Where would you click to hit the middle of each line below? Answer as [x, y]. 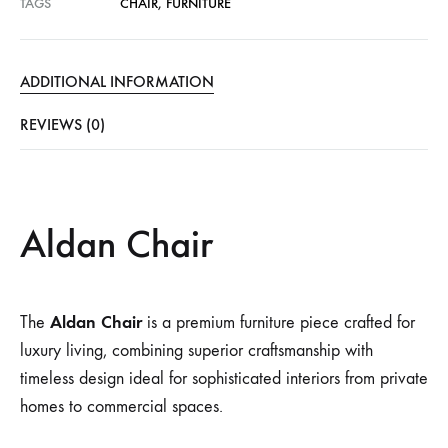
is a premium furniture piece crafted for [278, 322]
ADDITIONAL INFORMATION [117, 81]
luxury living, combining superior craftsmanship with [196, 350]
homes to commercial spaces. [121, 406]
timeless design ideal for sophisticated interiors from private [224, 378]
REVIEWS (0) [62, 124]
